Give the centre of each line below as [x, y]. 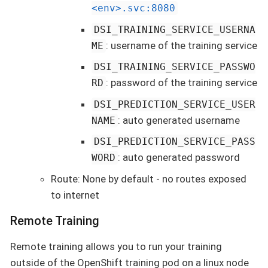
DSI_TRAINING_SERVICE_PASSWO [175, 67]
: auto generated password [179, 158]
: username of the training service [182, 45]
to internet [75, 195]
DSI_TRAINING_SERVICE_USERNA [175, 29]
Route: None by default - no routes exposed [149, 179]
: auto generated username [179, 120]
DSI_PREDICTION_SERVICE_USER [175, 104]
